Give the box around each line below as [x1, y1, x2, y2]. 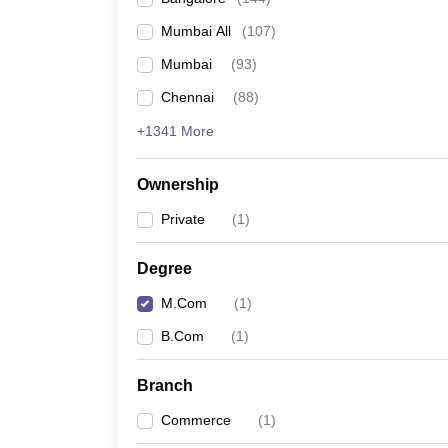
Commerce [161, 412, 231, 428]
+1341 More [137, 123, 214, 139]
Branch [137, 377, 193, 394]
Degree [137, 260, 192, 277]
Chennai [161, 89, 214, 105]
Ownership [137, 176, 219, 193]
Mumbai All [161, 23, 231, 39]
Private [161, 211, 205, 227]
